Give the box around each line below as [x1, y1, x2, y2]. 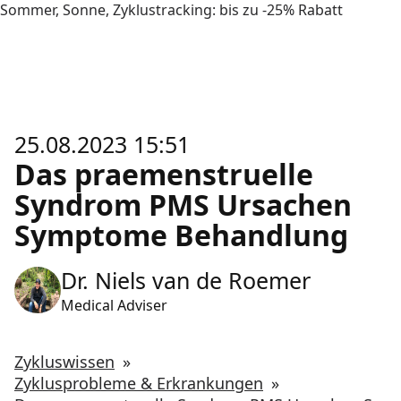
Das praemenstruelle [14, 155, 313, 193]
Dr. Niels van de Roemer [61, 265, 311, 295]
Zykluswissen [14, 351, 115, 372]
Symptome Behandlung [14, 216, 348, 254]
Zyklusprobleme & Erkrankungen [14, 372, 263, 394]
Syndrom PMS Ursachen [14, 185, 352, 224]
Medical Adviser [61, 295, 167, 315]
